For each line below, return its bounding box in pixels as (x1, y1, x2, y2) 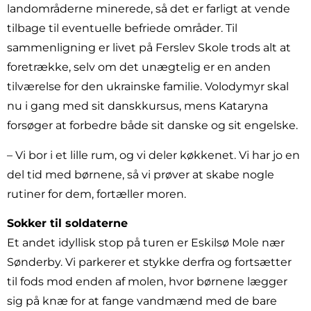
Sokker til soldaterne (7, 217, 128, 230)
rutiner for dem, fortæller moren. (7, 187, 186, 201)
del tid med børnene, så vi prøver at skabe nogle (7, 167, 274, 181)
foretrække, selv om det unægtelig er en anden (7, 60, 271, 74)
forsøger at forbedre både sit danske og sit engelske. (7, 119, 298, 133)
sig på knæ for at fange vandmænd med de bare (7, 294, 277, 308)
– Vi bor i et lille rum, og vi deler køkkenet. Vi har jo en (7, 148, 300, 162)
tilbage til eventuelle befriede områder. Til (7, 22, 237, 35)
